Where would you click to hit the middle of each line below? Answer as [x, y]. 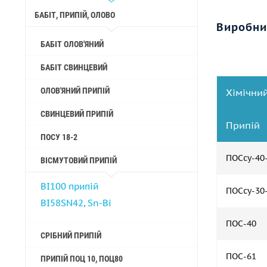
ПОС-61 [241, 256]
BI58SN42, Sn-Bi [76, 203]
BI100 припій [69, 186]
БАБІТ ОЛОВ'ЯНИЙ [72, 44]
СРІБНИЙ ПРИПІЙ [71, 235]
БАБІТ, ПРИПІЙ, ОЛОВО [75, 15]
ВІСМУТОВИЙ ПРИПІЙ [79, 160]
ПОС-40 [241, 223]
